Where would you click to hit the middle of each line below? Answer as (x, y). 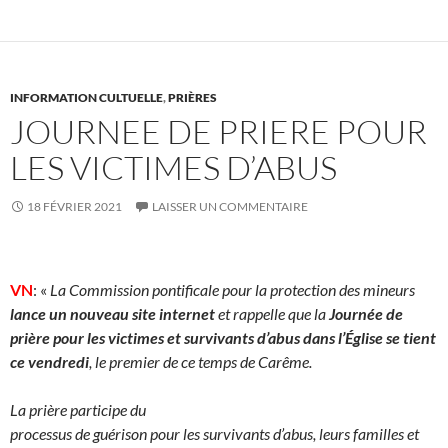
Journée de (366, 313)
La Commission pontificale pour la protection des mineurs (232, 289)
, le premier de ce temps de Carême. (200, 361)
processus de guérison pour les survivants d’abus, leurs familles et (214, 433)
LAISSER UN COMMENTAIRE (230, 206)
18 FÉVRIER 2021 (74, 206)
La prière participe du (78, 409)
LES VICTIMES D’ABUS (173, 167)
